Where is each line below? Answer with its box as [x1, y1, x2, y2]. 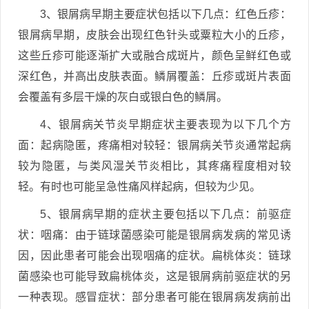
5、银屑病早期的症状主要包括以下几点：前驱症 [40, 208, 291, 220]
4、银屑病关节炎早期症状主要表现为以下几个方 [40, 118, 291, 130]
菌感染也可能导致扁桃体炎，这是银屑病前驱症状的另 [18, 270, 291, 282]
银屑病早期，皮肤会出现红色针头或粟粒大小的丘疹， [18, 28, 291, 41]
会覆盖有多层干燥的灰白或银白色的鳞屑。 [18, 90, 228, 103]
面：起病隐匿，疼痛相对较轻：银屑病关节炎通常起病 [18, 139, 291, 151]
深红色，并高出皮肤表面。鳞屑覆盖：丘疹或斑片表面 [18, 70, 291, 82]
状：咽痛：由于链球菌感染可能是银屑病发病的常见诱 [18, 228, 291, 241]
